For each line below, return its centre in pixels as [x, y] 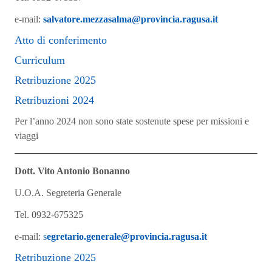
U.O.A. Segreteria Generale [68, 193]
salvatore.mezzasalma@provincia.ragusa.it [131, 19]
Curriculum [40, 60]
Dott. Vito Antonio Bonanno [72, 171]
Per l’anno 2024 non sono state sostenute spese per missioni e [132, 121]
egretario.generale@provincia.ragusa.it [127, 236]
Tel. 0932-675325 [49, 215]
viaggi [26, 136]
